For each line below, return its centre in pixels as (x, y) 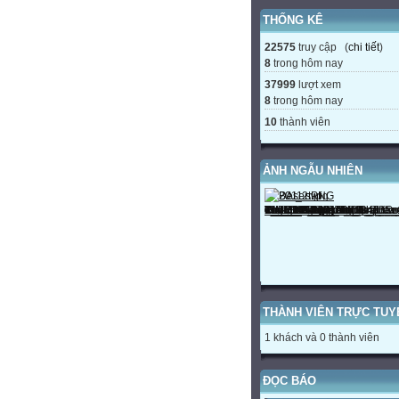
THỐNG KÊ (293, 20)
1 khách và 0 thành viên (322, 337)
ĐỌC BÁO (289, 380)
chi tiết (364, 47)
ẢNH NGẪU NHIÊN (313, 170)
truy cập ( (322, 47)
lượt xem (318, 84)
